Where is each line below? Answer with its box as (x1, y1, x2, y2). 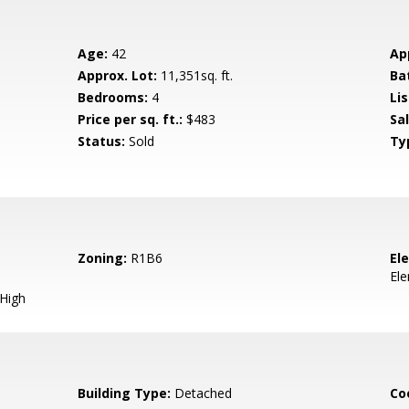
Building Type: (78, 384, 172, 402)
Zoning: (78, 249, 128, 267)
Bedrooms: (78, 89, 149, 106)
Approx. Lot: (78, 67, 158, 84)
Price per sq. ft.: (78, 110, 184, 128)
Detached (171, 384, 233, 402)
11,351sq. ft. (157, 67, 234, 84)
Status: (78, 132, 126, 150)
